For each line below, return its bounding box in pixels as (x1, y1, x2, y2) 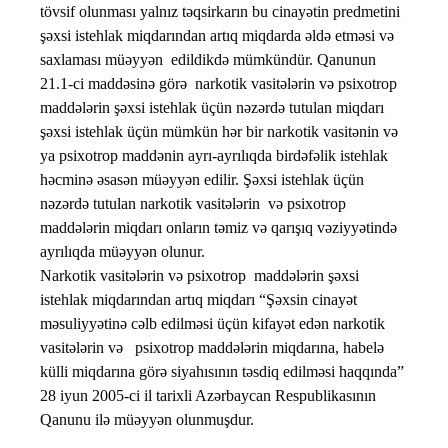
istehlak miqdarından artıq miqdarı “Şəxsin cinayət (40, 291, 357, 309)
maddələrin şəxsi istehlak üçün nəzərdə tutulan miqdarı (40, 99, 388, 117)
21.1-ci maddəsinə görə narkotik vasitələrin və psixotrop (40, 75, 397, 93)
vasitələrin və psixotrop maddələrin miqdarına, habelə (40, 339, 384, 357)
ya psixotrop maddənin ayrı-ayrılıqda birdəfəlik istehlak (40, 147, 388, 165)
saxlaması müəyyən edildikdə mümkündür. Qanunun (40, 51, 380, 69)
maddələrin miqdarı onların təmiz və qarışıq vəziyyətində (40, 219, 397, 237)
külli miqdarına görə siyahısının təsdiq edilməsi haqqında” (40, 363, 404, 381)
